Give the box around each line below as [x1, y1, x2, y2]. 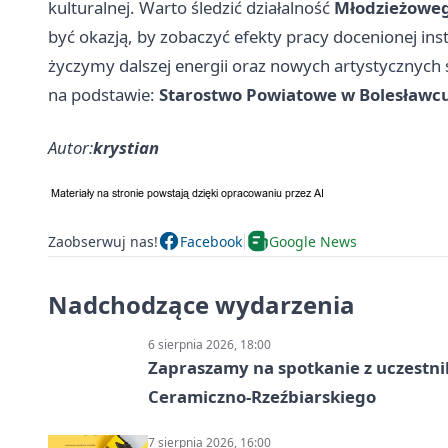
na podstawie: [48, 83, 159, 107]
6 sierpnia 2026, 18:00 [148, 336, 271, 354]
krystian [93, 136, 159, 160]
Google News [269, 231, 357, 251]
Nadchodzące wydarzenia [48, 288, 355, 322]
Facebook [180, 231, 242, 251]
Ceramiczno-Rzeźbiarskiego [148, 385, 376, 409]
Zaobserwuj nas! [48, 231, 158, 251]
